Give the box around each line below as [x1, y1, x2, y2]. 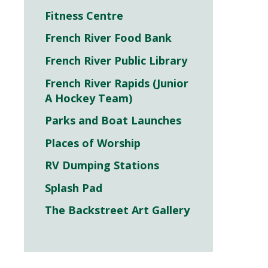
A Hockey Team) [45, 90, 132, 105]
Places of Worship [45, 135, 141, 150]
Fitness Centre [45, 8, 123, 23]
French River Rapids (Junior [45, 75, 188, 90]
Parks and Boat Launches [45, 113, 181, 128]
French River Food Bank [45, 31, 172, 45]
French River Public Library [45, 53, 187, 68]
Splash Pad [45, 180, 102, 195]
